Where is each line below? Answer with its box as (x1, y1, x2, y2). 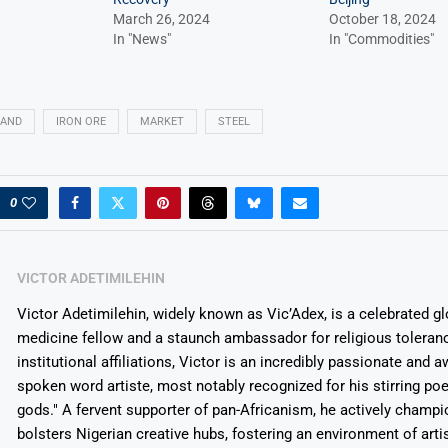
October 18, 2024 (328, 11, 436, 28)
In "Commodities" (328, 31, 434, 48)
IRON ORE (55, 115, 106, 129)
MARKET (139, 115, 184, 129)
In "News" (112, 31, 171, 48)
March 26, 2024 (112, 11, 210, 28)
